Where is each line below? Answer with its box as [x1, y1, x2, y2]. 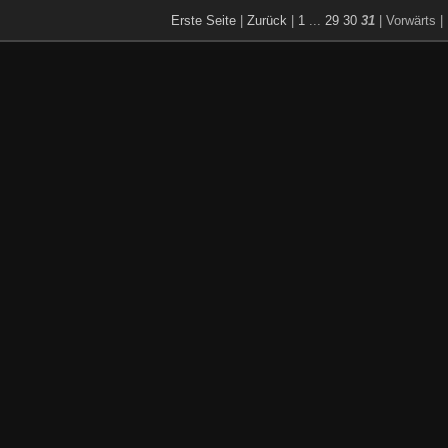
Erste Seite [171, 12, 236, 28]
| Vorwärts [379, 12, 436, 28]
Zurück [247, 12, 287, 28]
